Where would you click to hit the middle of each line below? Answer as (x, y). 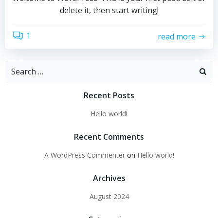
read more (177, 36)
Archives (109, 178)
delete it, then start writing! (109, 10)
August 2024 (109, 196)
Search (17, 67)
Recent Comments (109, 137)
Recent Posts (109, 95)
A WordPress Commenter (84, 155)
